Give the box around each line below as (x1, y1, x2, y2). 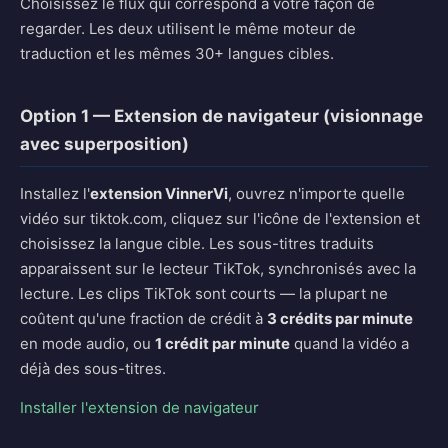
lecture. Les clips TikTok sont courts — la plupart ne (20, 284, 388, 303)
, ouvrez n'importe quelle (228, 184, 405, 203)
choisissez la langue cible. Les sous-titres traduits (20, 234, 374, 253)
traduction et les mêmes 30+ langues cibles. (20, 44, 334, 63)
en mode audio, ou (20, 334, 155, 353)
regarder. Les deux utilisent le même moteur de (20, 19, 356, 38)
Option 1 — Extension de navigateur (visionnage (20, 106, 423, 126)
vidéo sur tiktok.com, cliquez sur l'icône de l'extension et (20, 209, 420, 228)
